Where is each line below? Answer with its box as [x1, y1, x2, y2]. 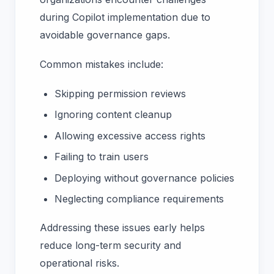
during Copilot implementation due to [40, 10, 210, 23]
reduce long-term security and [40, 239, 181, 252]
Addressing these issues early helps [40, 221, 205, 234]
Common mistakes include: [40, 57, 163, 70]
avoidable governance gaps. [40, 28, 170, 41]
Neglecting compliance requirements [54, 192, 227, 205]
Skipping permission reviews [54, 87, 186, 100]
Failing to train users [54, 150, 149, 163]
